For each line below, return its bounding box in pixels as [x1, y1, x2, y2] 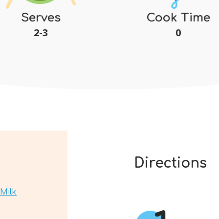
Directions [133, 155, 207, 171]
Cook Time [146, 11, 211, 24]
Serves [21, 11, 61, 24]
